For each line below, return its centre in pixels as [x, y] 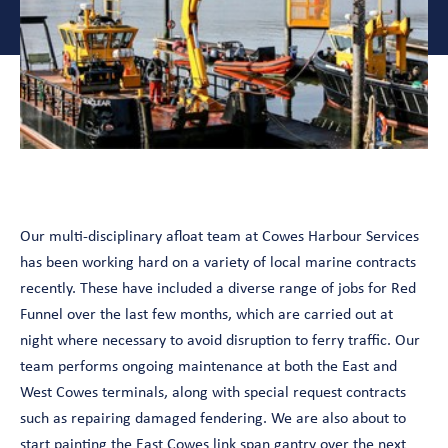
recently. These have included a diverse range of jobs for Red [218, 289]
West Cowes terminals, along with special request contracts [213, 393]
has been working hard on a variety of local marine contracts [218, 263]
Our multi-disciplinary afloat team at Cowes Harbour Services [219, 237]
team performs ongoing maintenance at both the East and [208, 367]
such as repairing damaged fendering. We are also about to [213, 419]
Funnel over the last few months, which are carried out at [206, 315]
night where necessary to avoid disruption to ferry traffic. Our [220, 341]
